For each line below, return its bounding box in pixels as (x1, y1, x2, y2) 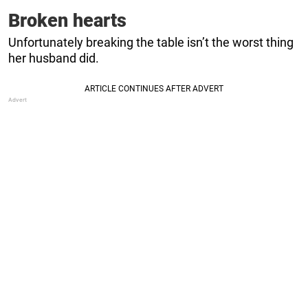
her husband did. (8, 50, 99, 65)
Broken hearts (8, 9, 126, 32)
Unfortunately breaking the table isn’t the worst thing (8, 34, 294, 49)
